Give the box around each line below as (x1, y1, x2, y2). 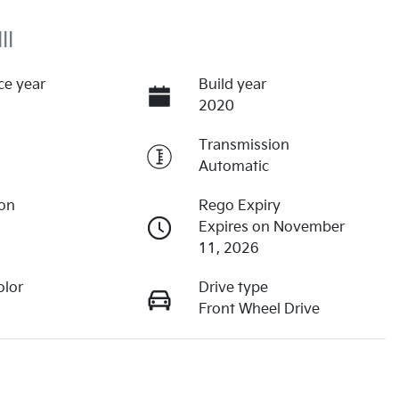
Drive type (198, 280, 268, 297)
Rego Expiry (198, 198, 281, 216)
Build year (198, 77, 266, 94)
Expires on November (198, 219, 345, 237)
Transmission (198, 137, 289, 155)
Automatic (198, 159, 269, 176)
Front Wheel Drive (198, 301, 320, 319)
